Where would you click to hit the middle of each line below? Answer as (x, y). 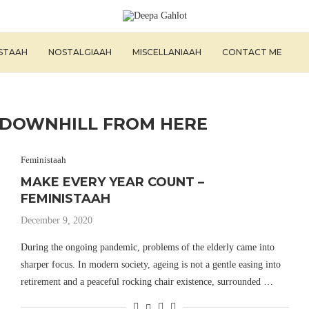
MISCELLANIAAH (167, 52)
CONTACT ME (252, 52)
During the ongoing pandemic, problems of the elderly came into (147, 247)
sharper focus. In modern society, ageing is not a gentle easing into (150, 265)
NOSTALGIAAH (80, 52)
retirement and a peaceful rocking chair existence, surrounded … (147, 282)
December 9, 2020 (56, 220)
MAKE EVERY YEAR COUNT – (112, 182)
